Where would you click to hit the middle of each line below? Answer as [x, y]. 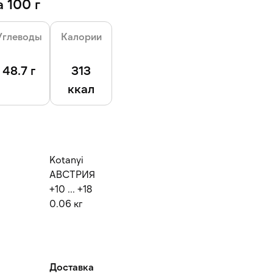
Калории [81, 36]
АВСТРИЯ [72, 174]
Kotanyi [66, 159]
